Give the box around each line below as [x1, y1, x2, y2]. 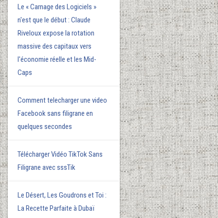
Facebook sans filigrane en [18, 109, 93, 118]
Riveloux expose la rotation [18, 29, 95, 37]
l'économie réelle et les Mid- [18, 55, 97, 64]
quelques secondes [18, 122, 73, 131]
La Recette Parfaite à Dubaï [18, 204, 95, 213]
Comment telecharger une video [18, 96, 108, 105]
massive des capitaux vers [18, 42, 92, 51]
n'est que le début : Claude [18, 16, 91, 24]
